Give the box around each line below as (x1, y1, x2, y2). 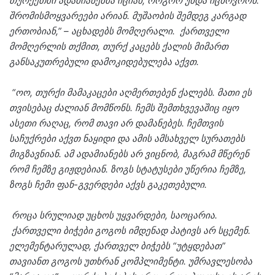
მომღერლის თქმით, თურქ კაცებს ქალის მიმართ (9, 41, 228, 53)
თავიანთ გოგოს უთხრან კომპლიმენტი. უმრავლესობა (9, 255, 252, 268)
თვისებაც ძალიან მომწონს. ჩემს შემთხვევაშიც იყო (9, 102, 239, 114)
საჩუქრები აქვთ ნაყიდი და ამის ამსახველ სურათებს (9, 133, 245, 145)
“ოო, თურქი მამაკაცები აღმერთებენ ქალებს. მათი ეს (9, 87, 252, 99)
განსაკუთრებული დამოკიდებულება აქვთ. (9, 56, 199, 68)
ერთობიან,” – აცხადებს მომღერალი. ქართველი (9, 25, 229, 37)
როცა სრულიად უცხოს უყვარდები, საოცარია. (9, 209, 217, 222)
